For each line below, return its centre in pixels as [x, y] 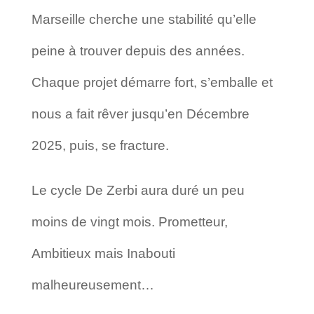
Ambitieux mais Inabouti [103, 253]
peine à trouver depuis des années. [138, 50]
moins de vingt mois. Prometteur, [129, 221]
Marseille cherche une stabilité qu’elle [144, 19]
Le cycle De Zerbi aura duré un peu [138, 190]
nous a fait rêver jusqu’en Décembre [140, 114]
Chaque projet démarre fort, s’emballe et [152, 82]
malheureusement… [93, 285]
